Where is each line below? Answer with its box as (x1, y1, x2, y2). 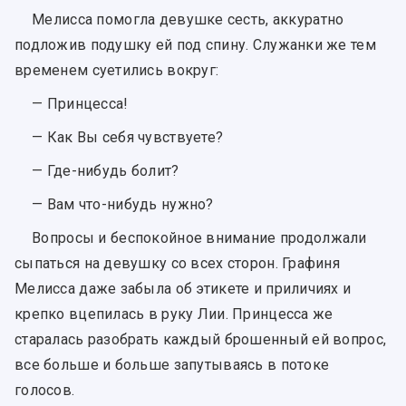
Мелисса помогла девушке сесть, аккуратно (32, 10, 344, 28)
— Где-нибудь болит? (32, 162, 179, 180)
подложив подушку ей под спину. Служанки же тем (14, 35, 376, 53)
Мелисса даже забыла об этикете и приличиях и (14, 280, 352, 298)
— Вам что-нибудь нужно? (32, 196, 214, 214)
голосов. (14, 382, 75, 400)
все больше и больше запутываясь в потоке (14, 356, 330, 374)
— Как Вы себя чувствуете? (32, 129, 224, 147)
